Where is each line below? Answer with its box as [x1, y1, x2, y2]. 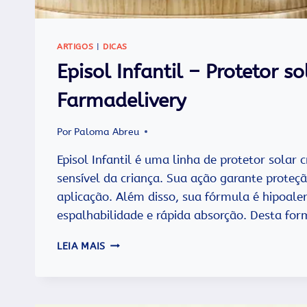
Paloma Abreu [74, 125, 140, 138]
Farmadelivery [57, 89, 186, 112]
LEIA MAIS [57, 240, 106, 252]
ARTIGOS [57, 42, 94, 52]
